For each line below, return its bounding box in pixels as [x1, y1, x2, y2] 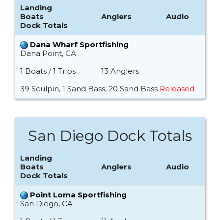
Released [160, 84, 194, 94]
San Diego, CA [20, 199, 73, 209]
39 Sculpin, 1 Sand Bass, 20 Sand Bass [20, 84, 160, 94]
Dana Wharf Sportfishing [30, 40, 129, 50]
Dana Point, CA [20, 49, 76, 58]
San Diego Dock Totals [28, 127, 192, 145]
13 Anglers [101, 66, 139, 76]
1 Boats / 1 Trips [20, 66, 76, 76]
